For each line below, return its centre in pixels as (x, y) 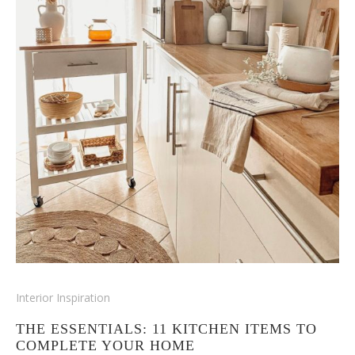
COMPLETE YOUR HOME (105, 345)
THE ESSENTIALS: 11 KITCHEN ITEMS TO (166, 328)
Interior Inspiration (63, 297)
